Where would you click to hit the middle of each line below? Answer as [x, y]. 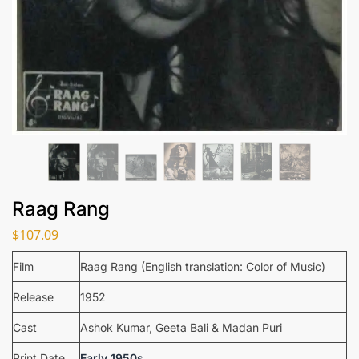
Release [33, 296]
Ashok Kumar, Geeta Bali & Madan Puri [181, 327]
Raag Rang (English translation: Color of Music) [203, 266]
